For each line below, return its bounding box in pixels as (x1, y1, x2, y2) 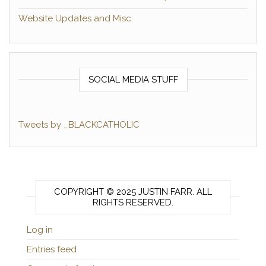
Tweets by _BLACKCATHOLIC (18, 119, 140, 130)
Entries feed (27, 243, 77, 255)
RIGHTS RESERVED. (93, 197, 173, 208)
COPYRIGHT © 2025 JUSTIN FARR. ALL (54, 186, 212, 197)
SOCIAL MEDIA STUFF (88, 74, 178, 85)
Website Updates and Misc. (18, 12, 133, 24)
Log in (27, 224, 53, 235)
